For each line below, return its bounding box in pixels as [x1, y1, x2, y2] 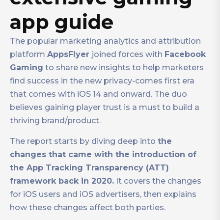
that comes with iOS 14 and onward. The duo [10, 89, 187, 99]
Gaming [10, 63, 43, 72]
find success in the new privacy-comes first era [10, 76, 194, 85]
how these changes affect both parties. [10, 203, 165, 212]
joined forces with [92, 50, 165, 59]
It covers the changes [114, 176, 201, 186]
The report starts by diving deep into [10, 137, 158, 146]
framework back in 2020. [10, 176, 114, 186]
